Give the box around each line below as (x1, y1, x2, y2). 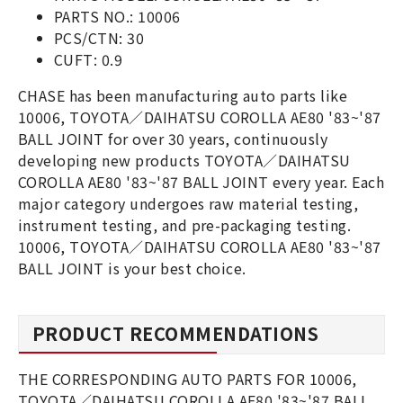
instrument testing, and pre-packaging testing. (18, 214, 352, 236)
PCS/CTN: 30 (54, 27, 145, 49)
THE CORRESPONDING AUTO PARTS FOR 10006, (18, 368, 357, 390)
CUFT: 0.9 (54, 49, 123, 70)
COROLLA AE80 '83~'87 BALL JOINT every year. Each (18, 171, 385, 193)
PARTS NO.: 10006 (54, 5, 181, 27)
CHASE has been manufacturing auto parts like (18, 85, 348, 106)
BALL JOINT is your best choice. (18, 257, 246, 279)
